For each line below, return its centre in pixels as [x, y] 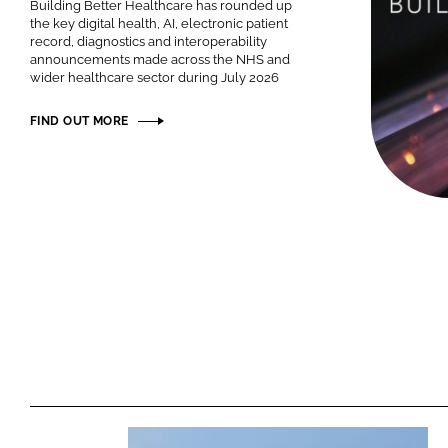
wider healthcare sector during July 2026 [154, 77]
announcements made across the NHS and [160, 59]
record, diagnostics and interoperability [148, 41]
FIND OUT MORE [79, 120]
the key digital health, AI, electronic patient [159, 23]
